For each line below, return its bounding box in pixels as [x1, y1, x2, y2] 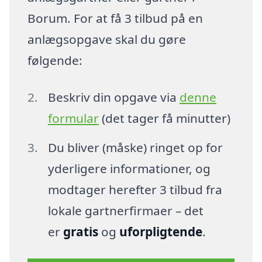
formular [47, 110, 99, 127]
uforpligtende [119, 223, 202, 240]
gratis [63, 223, 98, 240]
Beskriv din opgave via [47, 89, 180, 106]
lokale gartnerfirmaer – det [47, 202, 204, 219]
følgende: [27, 51, 83, 68]
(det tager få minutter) [98, 110, 230, 127]
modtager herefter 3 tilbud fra [47, 181, 222, 198]
